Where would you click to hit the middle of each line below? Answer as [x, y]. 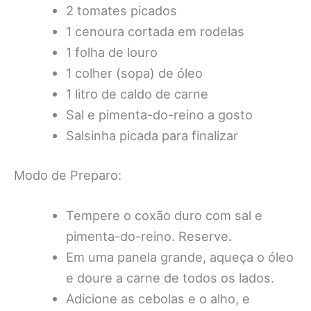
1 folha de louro [111, 52]
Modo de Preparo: [68, 175]
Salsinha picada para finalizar [152, 135]
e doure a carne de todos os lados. [170, 277]
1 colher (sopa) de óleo [134, 73]
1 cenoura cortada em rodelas [155, 31]
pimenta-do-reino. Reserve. [149, 236]
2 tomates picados [121, 10]
